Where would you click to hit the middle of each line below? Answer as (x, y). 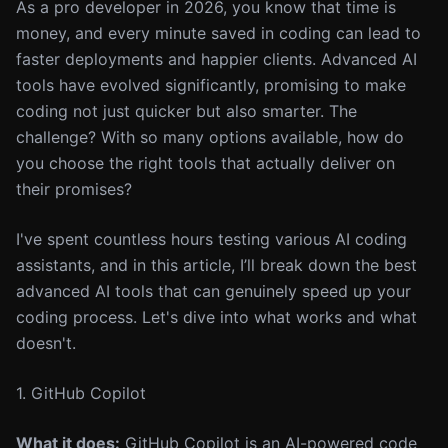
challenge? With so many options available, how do (210, 137)
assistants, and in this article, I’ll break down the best (216, 265)
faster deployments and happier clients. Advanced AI (216, 59)
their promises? (74, 189)
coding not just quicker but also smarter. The (186, 111)
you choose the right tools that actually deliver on (205, 163)
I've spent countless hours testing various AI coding (211, 239)
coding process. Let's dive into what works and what (216, 317)
